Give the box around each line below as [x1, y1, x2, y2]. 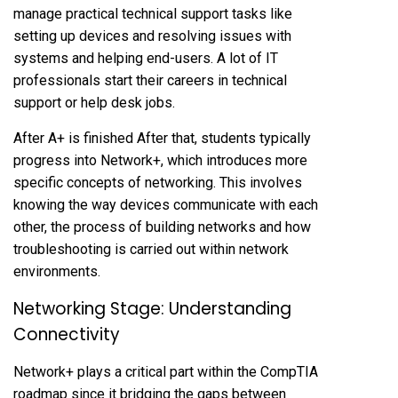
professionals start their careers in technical [13, 72, 287, 90]
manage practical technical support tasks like [13, 5, 292, 23]
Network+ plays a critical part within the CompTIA [13, 363, 318, 381]
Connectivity [13, 322, 120, 347]
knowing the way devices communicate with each [13, 196, 318, 214]
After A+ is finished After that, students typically [13, 130, 311, 147]
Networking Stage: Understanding [13, 297, 291, 322]
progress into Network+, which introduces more [13, 152, 307, 170]
